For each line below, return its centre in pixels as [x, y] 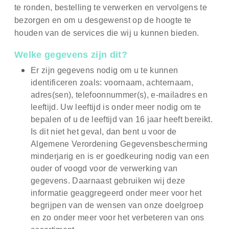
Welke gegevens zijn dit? [71, 55]
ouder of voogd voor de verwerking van [104, 169]
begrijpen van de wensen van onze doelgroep [117, 205]
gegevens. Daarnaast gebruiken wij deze [108, 181]
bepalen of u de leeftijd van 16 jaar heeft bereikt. [122, 120]
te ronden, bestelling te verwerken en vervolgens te [111, 8]
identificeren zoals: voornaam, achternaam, [112, 83]
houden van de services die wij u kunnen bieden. [107, 33]
